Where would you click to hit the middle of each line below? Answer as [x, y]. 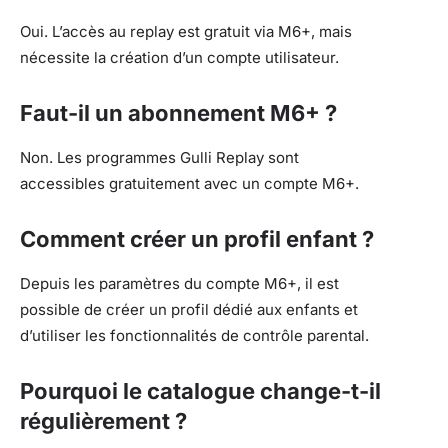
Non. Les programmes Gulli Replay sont [159, 157]
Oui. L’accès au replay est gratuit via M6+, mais [186, 31]
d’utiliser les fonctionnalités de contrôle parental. [194, 335]
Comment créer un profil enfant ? [197, 238]
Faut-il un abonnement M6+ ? [178, 112]
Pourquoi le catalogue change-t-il [200, 390]
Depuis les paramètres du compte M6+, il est [179, 283]
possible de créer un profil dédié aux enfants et [189, 309]
